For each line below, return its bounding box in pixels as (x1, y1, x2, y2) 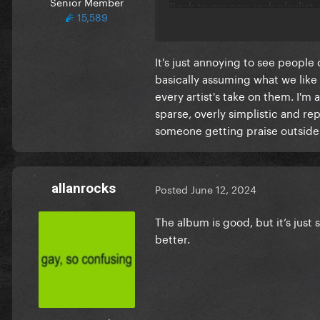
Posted (155, 181, 191, 197)
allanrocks (51, 179, 116, 196)
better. (155, 229, 190, 246)
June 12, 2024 (191, 181, 256, 197)
